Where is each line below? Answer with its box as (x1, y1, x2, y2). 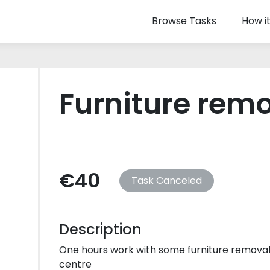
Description (59, 219, 142, 239)
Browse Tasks (152, 14, 217, 28)
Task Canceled (131, 174, 202, 187)
